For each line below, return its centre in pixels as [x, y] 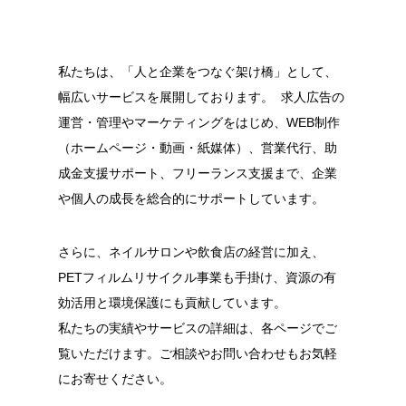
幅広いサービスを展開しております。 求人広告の [201, 97]
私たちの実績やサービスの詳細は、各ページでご [197, 328]
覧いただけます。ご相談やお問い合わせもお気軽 [197, 353]
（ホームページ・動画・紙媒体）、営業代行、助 [197, 148]
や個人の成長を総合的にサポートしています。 [191, 199]
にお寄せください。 [115, 378]
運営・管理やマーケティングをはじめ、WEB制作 [198, 123]
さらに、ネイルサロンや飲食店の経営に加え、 [191, 251]
